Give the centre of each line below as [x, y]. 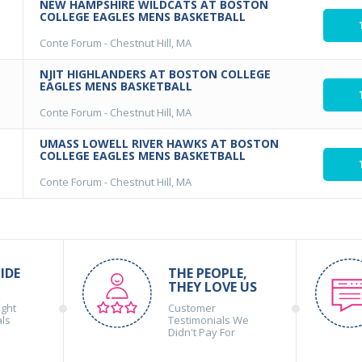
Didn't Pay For [202, 332]
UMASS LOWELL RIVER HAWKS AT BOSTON [159, 143]
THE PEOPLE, [208, 273]
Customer [192, 308]
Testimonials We [209, 320]
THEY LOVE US [213, 287]
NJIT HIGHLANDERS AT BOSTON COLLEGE [155, 74]
